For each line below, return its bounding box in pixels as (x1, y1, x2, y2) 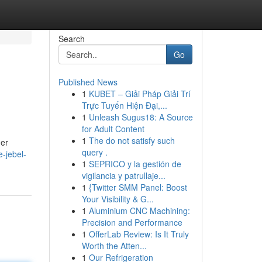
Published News (58, 76, 118, 88)
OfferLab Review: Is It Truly (88, 228, 189, 240)
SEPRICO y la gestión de (88, 158, 181, 170)
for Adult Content (81, 123, 144, 135)
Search (58, 33, 85, 44)
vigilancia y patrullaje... (81, 170, 166, 181)
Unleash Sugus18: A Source (88, 111, 193, 123)
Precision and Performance (81, 216, 182, 228)
